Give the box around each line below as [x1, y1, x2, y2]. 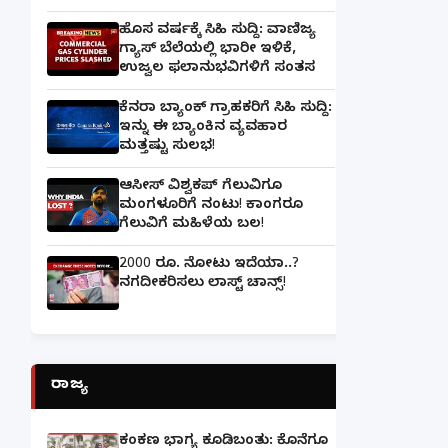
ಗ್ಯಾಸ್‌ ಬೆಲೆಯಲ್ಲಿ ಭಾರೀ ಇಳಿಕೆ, [119, 40, 296, 60]
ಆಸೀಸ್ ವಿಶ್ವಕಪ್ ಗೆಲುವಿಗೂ [119, 177, 282, 197]
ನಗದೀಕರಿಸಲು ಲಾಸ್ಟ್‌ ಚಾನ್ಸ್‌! [119, 274, 286, 294]
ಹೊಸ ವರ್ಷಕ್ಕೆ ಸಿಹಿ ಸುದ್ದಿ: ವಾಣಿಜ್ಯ [119, 21, 316, 41]
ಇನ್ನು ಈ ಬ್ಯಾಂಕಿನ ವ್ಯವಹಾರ [119, 118, 287, 138]
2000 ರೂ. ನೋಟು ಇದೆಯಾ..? [119, 255, 299, 275]
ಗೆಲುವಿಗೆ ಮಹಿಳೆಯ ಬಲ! [119, 215, 264, 235]
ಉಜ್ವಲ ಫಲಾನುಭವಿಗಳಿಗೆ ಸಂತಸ [119, 59, 315, 79]
